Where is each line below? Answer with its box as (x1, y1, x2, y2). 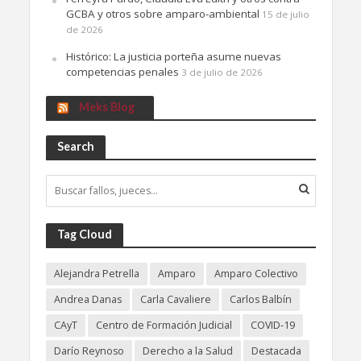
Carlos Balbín (229, 292, 292, 306)
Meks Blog (78, 99, 135, 114)
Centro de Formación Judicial (95, 317, 232, 332)
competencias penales (65, 64, 179, 79)
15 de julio (261, 7, 309, 20)
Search (56, 139, 94, 153)
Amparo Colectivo (214, 266, 298, 280)
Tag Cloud (56, 226, 112, 241)
